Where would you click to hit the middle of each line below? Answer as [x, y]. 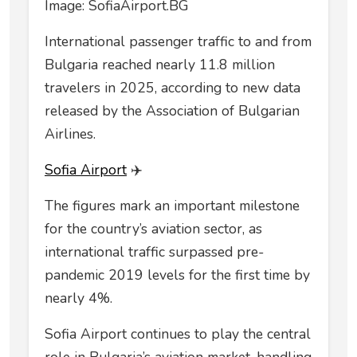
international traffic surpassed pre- [154, 252]
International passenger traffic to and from [178, 42]
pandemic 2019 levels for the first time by [177, 275]
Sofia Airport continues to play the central [178, 334]
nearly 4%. [78, 298]
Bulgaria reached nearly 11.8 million [160, 65]
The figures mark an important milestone [172, 206]
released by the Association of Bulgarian [172, 111]
